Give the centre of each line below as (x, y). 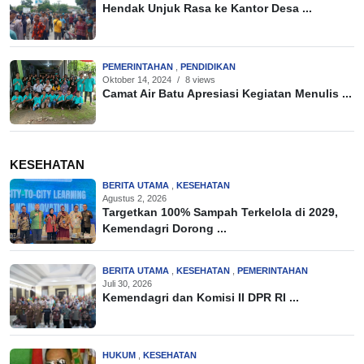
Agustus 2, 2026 (134, 199)
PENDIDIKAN (208, 66)
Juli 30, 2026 (127, 283)
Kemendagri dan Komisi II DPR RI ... (201, 297)
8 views (200, 79)
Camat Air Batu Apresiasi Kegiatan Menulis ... (227, 93)
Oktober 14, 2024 (137, 79)
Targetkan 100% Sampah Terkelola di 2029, (220, 213)
